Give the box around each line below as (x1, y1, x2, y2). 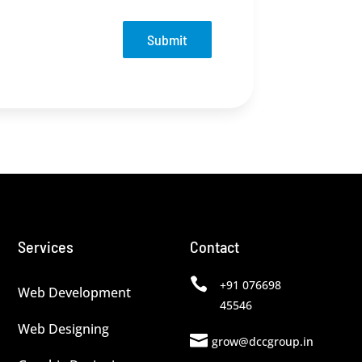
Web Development (17, 284, 131, 302)
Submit (146, 31, 187, 49)
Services (17, 237, 74, 257)
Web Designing (17, 320, 109, 339)
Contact (189, 237, 239, 257)
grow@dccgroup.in (211, 334, 314, 350)
